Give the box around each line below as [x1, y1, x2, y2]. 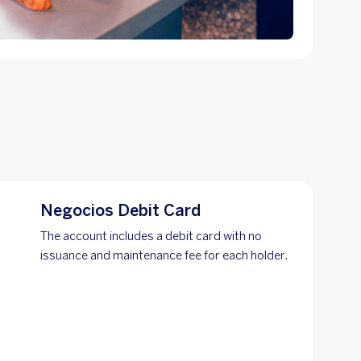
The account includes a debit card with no [39, 228, 262, 243]
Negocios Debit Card [39, 200, 201, 220]
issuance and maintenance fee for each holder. [39, 247, 288, 263]
